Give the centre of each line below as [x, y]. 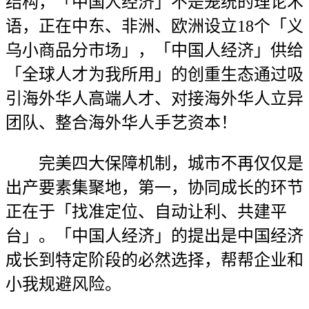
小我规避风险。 [63, 284]
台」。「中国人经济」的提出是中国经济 [154, 236]
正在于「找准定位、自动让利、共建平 [146, 212]
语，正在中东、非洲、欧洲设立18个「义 [154, 26]
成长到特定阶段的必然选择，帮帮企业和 [154, 260]
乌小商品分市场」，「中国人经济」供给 [154, 50]
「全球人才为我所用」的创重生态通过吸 [154, 74]
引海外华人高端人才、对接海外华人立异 [154, 99]
